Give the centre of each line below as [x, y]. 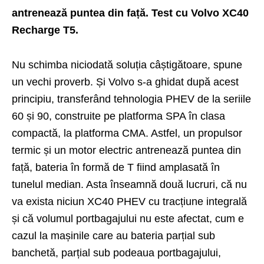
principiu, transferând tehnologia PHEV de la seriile [131, 99]
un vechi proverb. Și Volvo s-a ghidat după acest [125, 82]
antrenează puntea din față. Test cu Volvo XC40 [130, 13]
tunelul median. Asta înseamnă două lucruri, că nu [129, 184]
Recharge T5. [45, 30]
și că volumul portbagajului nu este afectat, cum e [128, 218]
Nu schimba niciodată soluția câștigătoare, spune [127, 65]
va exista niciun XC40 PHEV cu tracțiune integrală [129, 201]
